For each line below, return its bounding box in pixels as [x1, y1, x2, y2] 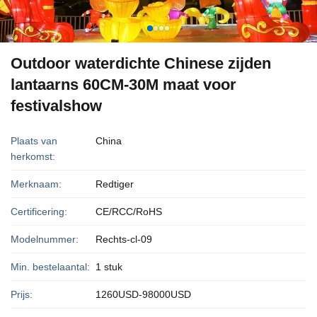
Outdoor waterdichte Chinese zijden [11, 54, 271, 72]
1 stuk [96, 261, 122, 272]
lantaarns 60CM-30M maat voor [11, 76, 236, 93]
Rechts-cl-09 [96, 234, 152, 245]
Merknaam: [11, 178, 62, 190]
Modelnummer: [11, 234, 79, 245]
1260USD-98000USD [96, 289, 191, 300]
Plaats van [11, 135, 57, 146]
